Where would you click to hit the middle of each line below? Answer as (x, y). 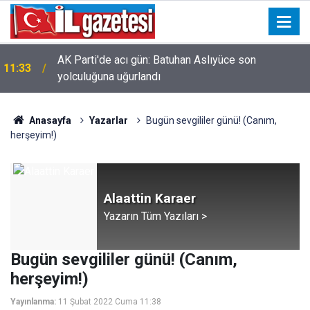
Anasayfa (49, 120)
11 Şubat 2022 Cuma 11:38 (110, 302)
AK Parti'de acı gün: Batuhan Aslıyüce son (157, 60)
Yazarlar (108, 120)
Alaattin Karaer (150, 198)
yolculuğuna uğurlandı (109, 76)
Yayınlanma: (33, 302)
